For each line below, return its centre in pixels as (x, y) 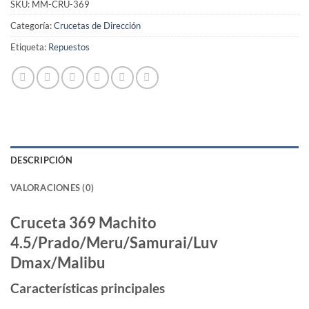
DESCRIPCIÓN (41, 160)
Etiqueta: (29, 47)
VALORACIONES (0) (52, 188)
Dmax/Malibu (58, 263)
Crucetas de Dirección (97, 26)
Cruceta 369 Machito (83, 223)
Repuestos (69, 47)
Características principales (88, 288)
